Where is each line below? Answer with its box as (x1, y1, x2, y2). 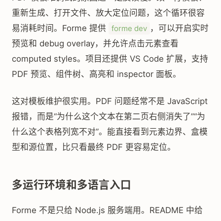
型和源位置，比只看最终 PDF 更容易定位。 (12, 142, 176, 152)
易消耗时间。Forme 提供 (12, 23, 109, 33)
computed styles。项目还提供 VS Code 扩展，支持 (12, 54, 208, 64)
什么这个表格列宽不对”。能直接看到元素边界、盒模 (12, 127, 208, 137)
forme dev (111, 24, 147, 33)
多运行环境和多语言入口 (12, 178, 131, 191)
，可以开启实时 (150, 23, 209, 33)
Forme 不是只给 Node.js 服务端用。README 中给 (12, 205, 203, 215)
